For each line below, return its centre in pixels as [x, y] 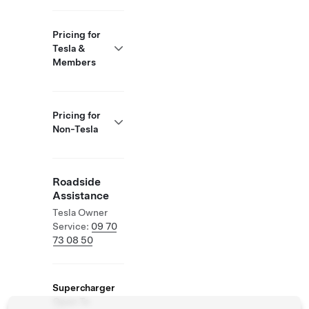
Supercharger [84, 288]
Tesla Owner [80, 212]
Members [74, 62]
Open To [71, 301]
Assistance [81, 196]
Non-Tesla [75, 129]
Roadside [77, 182]
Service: [72, 226]
